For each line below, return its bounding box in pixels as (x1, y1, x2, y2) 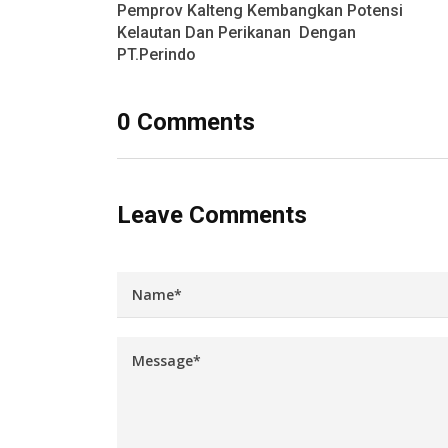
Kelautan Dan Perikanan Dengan (117, 23, 356, 43)
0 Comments (117, 108, 255, 137)
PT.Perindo (117, 45, 196, 65)
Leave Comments (117, 201, 307, 230)
